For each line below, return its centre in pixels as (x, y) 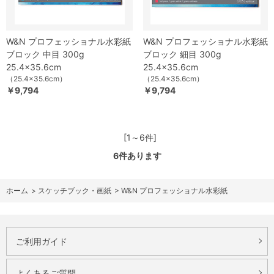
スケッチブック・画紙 (75, 190)
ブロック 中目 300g (45, 54)
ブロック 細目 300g (182, 54)
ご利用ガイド (42, 241)
